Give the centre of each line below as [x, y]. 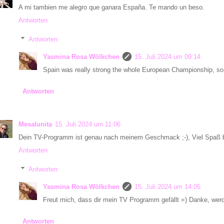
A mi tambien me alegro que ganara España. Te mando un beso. [111, 7]
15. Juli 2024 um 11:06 [88, 124]
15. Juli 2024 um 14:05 [167, 187]
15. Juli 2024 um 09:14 [167, 57]
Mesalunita [35, 124]
